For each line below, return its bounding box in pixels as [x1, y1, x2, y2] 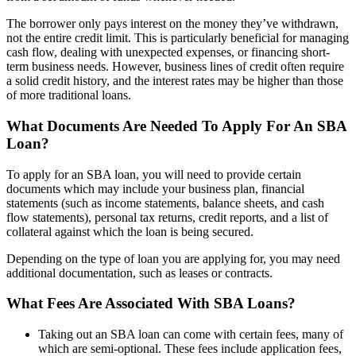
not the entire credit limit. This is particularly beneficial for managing [6, 31, 349, 45]
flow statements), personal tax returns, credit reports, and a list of [6, 210, 328, 224]
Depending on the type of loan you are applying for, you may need [6, 251, 340, 265]
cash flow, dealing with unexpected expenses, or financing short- [6, 45, 330, 60]
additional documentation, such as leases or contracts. [6, 265, 273, 280]
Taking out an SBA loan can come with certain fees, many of [38, 327, 343, 341]
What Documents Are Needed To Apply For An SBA [6, 117, 346, 134]
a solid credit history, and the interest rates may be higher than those [6, 74, 343, 88]
